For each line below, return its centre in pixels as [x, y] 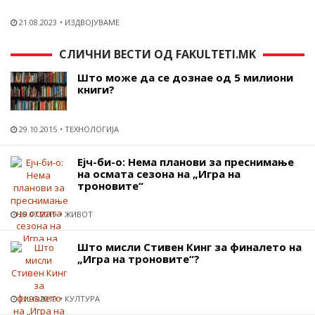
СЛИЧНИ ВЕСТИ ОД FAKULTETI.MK [157, 54]
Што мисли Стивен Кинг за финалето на [189, 246]
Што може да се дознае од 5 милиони [185, 77]
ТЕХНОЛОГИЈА [92, 129]
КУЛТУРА [82, 298]
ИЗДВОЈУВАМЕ [92, 22]
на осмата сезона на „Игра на [159, 173]
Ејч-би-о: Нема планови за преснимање [186, 161]
